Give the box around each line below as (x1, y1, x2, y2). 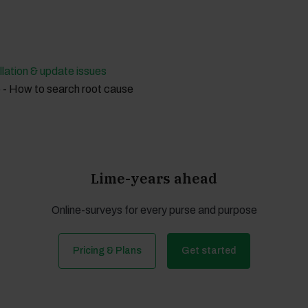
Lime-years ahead (91, 169, 217, 188)
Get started (181, 245, 236, 256)
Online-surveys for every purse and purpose (51, 204, 257, 216)
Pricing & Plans (72, 245, 142, 256)
